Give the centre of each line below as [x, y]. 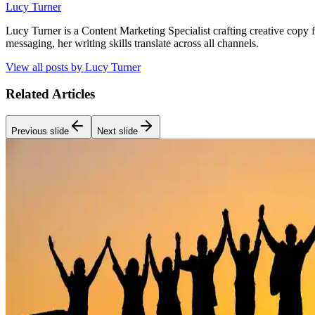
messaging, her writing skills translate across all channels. [132, 43]
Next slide [117, 131]
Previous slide [40, 131]
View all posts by [45, 67]
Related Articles [50, 94]
